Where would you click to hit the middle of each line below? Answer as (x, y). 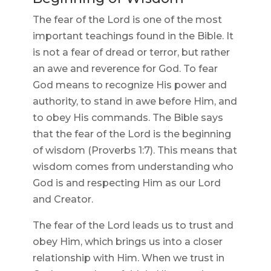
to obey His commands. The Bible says (128, 118)
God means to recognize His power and (129, 85)
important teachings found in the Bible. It (133, 36)
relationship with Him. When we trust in (128, 258)
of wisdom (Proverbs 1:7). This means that (135, 151)
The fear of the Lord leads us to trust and (133, 226)
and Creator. (63, 200)
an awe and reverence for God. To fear (125, 69)
